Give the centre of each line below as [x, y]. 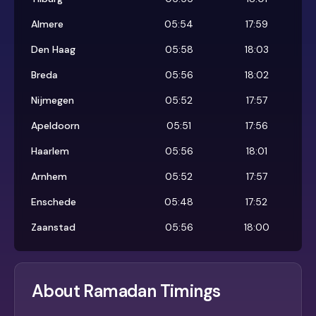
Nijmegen [53, 101]
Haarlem [50, 151]
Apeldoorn [55, 126]
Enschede [54, 202]
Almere [47, 24]
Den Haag [53, 50]
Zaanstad [53, 227]
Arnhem [49, 177]
